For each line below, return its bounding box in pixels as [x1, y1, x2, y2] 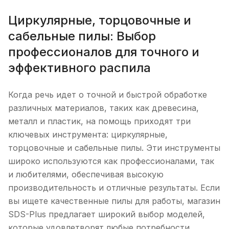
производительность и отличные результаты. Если [8, 182, 220, 193]
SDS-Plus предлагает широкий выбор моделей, [8, 209, 205, 219]
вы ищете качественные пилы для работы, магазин [8, 196, 220, 206]
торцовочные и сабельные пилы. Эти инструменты [8, 143, 220, 153]
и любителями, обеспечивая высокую [8, 169, 164, 179]
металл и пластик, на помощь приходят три [8, 116, 191, 126]
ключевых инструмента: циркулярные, [8, 129, 168, 140]
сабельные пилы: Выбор [8, 29, 156, 43]
